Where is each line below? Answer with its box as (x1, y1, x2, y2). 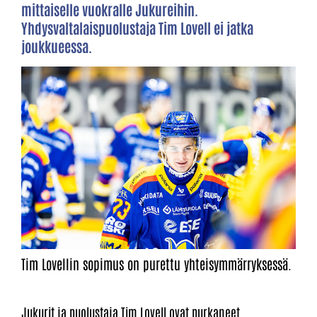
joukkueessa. (21, 37, 92, 55)
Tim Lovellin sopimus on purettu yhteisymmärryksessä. (21, 255, 292, 273)
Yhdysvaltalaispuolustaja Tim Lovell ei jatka (21, 18, 253, 37)
